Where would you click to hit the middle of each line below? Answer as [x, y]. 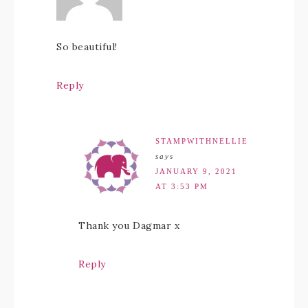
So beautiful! [87, 47]
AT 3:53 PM [182, 187]
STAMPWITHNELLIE [202, 141]
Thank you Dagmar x [129, 226]
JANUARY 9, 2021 [196, 172]
